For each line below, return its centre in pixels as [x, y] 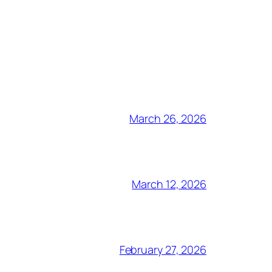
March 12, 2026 [169, 184]
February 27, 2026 [163, 249]
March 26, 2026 [168, 118]
